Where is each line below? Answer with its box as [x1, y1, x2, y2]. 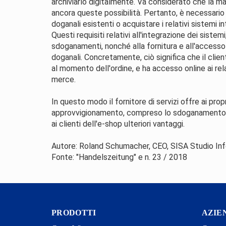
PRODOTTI [51, 208, 96, 217]
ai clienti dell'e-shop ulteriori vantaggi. [51, 119, 185, 129]
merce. [51, 75, 76, 84]
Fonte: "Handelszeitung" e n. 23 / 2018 [51, 152, 187, 162]
